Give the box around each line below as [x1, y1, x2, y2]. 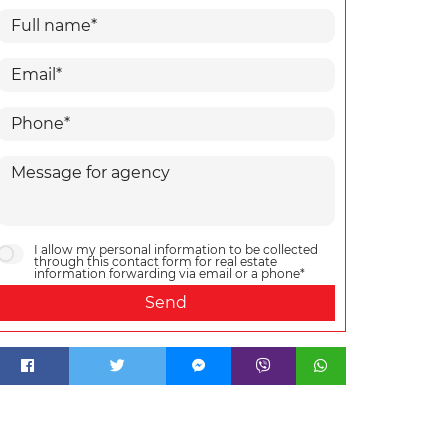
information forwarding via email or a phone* [34, 266, 305, 281]
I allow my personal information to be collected [34, 242, 318, 257]
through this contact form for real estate [34, 254, 277, 269]
